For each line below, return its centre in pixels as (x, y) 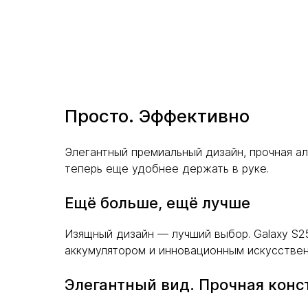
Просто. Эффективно (157, 116)
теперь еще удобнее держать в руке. (167, 168)
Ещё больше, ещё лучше (158, 203)
